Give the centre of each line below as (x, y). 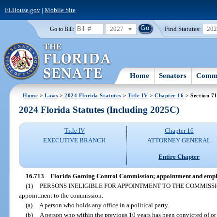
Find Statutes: (183, 29)
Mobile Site (60, 10)
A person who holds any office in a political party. (104, 205)
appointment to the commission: (62, 195)
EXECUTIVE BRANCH (75, 140)
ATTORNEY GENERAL (179, 140)
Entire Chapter (179, 156)
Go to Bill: (62, 29)
